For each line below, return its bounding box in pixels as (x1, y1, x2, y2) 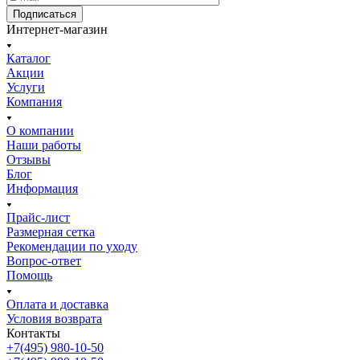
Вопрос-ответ (6, 253, 81, 268)
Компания (6, 94, 62, 108)
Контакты (6, 325, 60, 340)
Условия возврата (6, 311, 102, 325)
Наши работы (6, 137, 81, 152)
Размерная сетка (6, 224, 95, 239)
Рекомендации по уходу (6, 239, 137, 253)
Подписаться (13, 7, 76, 20)
